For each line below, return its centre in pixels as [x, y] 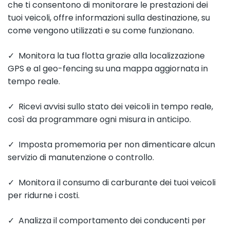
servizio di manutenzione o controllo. [81, 157]
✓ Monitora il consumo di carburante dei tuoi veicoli [112, 183]
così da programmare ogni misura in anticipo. [99, 119]
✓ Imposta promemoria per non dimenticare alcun [111, 145]
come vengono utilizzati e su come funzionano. [101, 31]
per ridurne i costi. [44, 195]
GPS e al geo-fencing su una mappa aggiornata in [108, 69]
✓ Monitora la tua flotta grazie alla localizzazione [106, 56]
